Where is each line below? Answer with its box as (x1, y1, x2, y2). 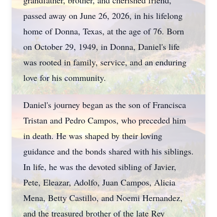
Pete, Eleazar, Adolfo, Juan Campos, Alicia (23, 176, 175, 188)
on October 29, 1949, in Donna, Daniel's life (23, 41, 180, 52)
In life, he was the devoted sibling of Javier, (23, 161, 176, 172)
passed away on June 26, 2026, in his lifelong (23, 10, 183, 21)
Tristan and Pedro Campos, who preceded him (23, 114, 186, 126)
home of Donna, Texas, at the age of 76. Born (23, 25, 184, 37)
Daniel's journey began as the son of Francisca (23, 99, 186, 110)
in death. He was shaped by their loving (23, 130, 162, 141)
